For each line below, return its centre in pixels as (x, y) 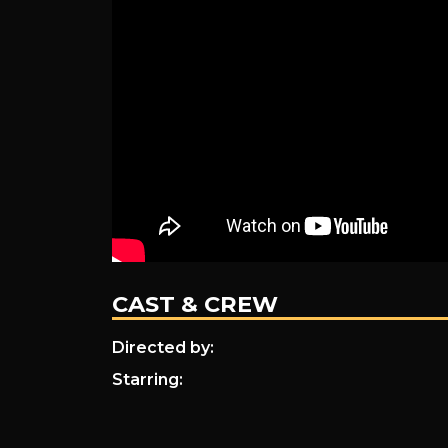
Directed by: (162, 347)
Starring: (147, 379)
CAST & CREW (194, 303)
